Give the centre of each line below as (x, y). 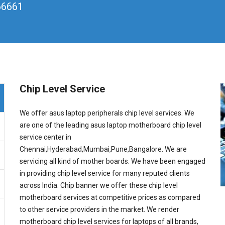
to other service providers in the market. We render (99, 209)
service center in (45, 137)
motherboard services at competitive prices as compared (110, 197)
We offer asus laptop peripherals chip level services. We (107, 113)
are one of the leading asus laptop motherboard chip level (110, 125)
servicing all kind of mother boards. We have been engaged (113, 161)
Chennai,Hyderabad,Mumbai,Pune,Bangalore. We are (103, 149)
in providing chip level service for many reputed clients (105, 173)
